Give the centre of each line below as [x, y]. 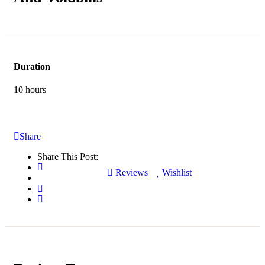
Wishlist [177, 173]
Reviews [130, 173]
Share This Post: [68, 157]
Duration [32, 67]
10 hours [30, 90]
